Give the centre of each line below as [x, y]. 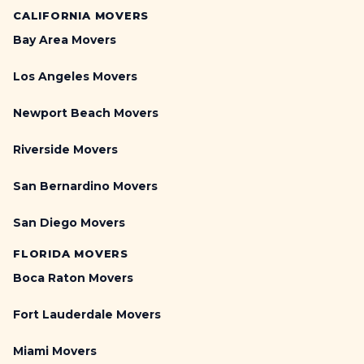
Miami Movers [55, 351]
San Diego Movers [69, 223]
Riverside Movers [65, 150]
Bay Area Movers [65, 40]
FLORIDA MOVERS [71, 254]
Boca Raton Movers [73, 278]
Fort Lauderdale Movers [87, 315]
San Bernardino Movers [85, 186]
